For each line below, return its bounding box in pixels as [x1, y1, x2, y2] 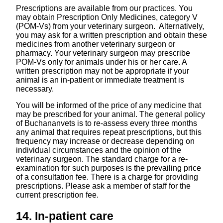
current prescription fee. [15, 191, 99, 200]
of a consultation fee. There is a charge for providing [15, 173, 198, 182]
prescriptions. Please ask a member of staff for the [15, 182, 191, 191]
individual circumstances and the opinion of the [15, 146, 181, 155]
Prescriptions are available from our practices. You [15, 3, 193, 12]
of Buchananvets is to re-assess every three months [15, 119, 197, 128]
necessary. [15, 84, 54, 93]
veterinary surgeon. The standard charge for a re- [15, 155, 188, 164]
